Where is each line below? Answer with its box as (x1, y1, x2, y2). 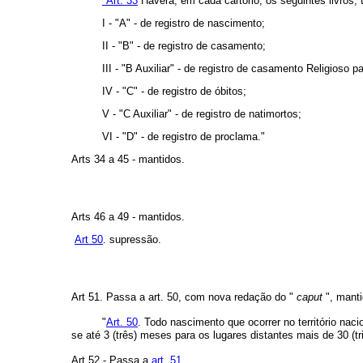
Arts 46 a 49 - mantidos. (71, 211, 185, 224)
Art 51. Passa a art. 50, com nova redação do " (71, 291, 297, 304)
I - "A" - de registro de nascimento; (102, 17, 265, 30)
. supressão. (103, 233, 161, 246)
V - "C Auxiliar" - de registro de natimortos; (102, 108, 301, 121)
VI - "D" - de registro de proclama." (102, 130, 265, 143)
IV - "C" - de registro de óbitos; (102, 85, 246, 98)
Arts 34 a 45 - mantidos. (71, 153, 185, 166)
